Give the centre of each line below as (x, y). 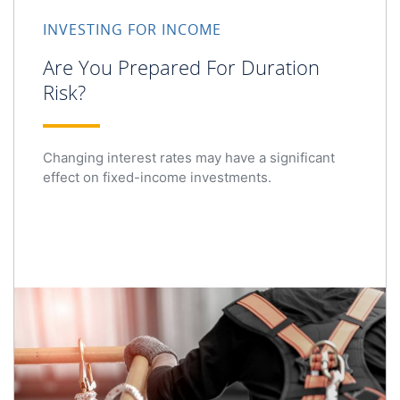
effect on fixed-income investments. (157, 177)
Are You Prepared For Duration (181, 67)
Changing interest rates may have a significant (189, 157)
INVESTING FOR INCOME (132, 29)
